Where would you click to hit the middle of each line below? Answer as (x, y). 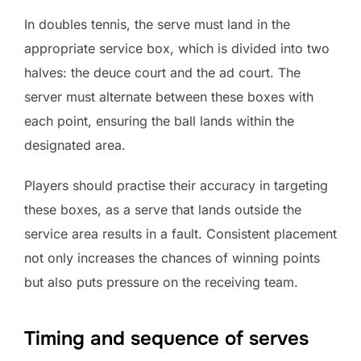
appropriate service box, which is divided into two (177, 48)
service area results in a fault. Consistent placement (180, 233)
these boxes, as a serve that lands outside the (163, 209)
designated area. (75, 145)
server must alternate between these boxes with (169, 96)
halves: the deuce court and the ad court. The (162, 72)
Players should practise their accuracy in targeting (176, 185)
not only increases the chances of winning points (172, 257)
